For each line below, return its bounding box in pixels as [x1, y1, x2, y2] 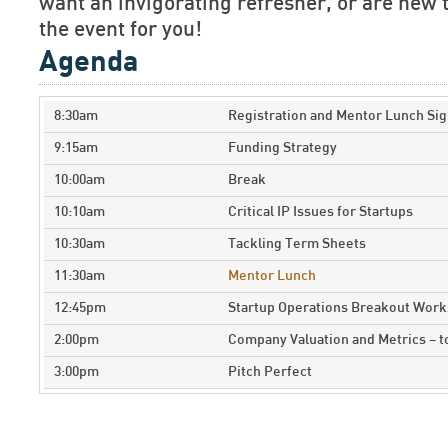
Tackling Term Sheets [228, 237, 366, 251]
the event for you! [39, 19, 202, 40]
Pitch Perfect [228, 365, 312, 379]
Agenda [39, 48, 138, 77]
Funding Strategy [228, 141, 337, 155]
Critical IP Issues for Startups [228, 205, 413, 219]
